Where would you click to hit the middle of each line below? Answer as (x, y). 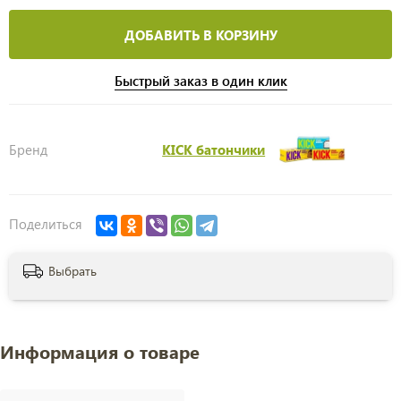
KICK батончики (214, 150)
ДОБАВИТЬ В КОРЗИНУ (200, 34)
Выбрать (73, 271)
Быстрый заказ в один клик (200, 81)
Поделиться (46, 223)
